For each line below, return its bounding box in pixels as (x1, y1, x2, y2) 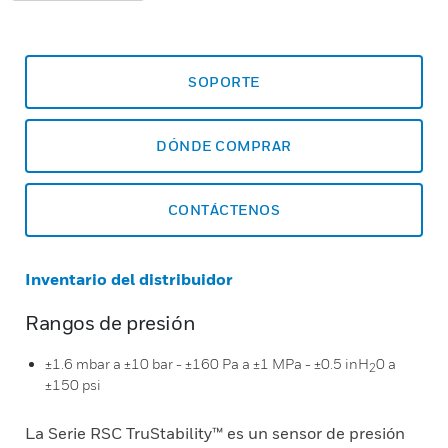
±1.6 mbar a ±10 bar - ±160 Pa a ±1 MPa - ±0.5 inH (45, 355, 369, 372)
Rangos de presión (25, 311, 196, 335)
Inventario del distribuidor (25, 269, 233, 289)
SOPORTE (188, 73, 260, 90)
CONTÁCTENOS (167, 201, 281, 218)
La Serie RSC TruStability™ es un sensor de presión (25, 423, 405, 443)
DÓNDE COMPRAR (156, 137, 292, 154)
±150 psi (45, 376, 101, 393)
